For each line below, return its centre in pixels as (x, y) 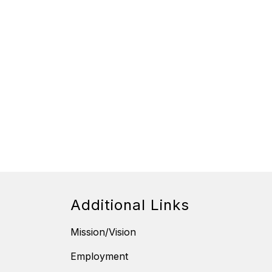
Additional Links (130, 205)
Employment (99, 257)
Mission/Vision (103, 232)
